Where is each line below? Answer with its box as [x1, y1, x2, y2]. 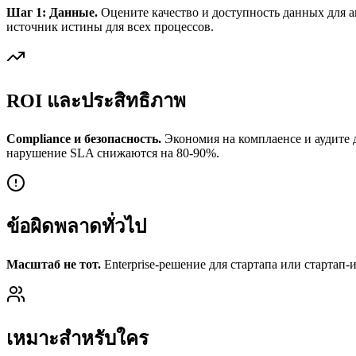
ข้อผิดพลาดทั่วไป [6, 216, 146, 238]
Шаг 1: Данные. [6, 5, 98, 19]
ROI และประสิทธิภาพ [6, 90, 186, 111]
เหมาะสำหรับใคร [6, 328, 149, 350]
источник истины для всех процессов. [6, 19, 214, 33]
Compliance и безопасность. [6, 131, 161, 145]
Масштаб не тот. [6, 257, 101, 272]
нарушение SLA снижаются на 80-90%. [6, 145, 219, 160]
